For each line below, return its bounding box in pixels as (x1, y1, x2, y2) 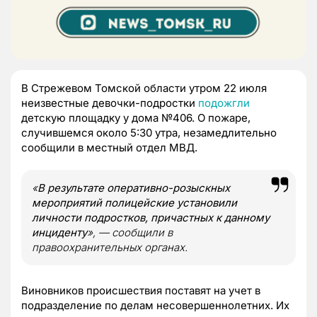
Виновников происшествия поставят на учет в (21, 284, 260, 298)
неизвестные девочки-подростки (21, 96, 198, 110)
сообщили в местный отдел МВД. (21, 141, 203, 155)
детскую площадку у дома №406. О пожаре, (21, 111, 250, 125)
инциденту (32, 226, 87, 240)
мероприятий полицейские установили (32, 196, 237, 210)
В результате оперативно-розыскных (38, 181, 230, 195)
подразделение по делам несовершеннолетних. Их (21, 299, 289, 313)
